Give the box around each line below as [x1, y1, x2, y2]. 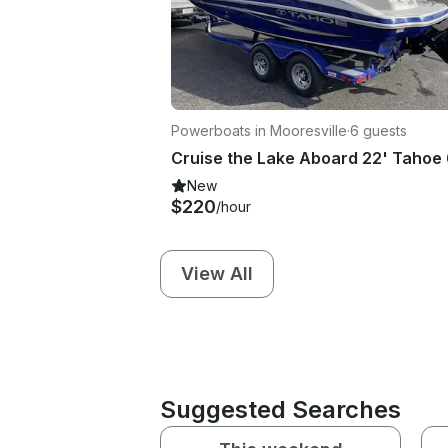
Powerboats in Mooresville [171, 121, 347, 139]
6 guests [350, 121, 407, 139]
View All [181, 262, 253, 284]
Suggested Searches [160, 394, 401, 424]
